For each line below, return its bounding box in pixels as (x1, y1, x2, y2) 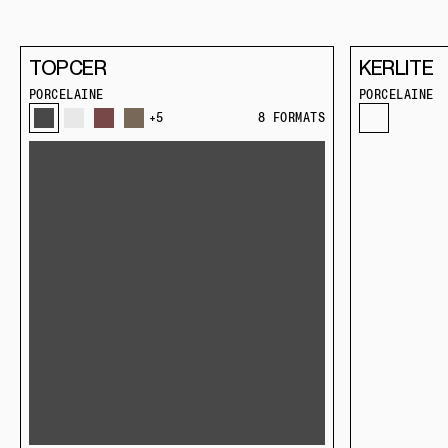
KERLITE (359, 56, 434, 80)
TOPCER (29, 56, 107, 80)
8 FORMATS (257, 111, 325, 125)
